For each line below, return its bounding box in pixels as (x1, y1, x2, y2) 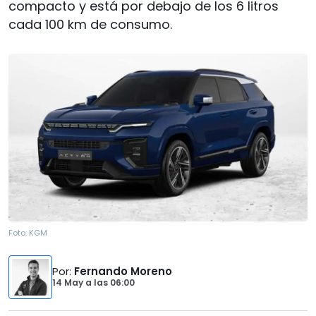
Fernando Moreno (74, 264, 172, 279)
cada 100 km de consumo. (8, 16, 172, 33)
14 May (52, 276, 85, 289)
